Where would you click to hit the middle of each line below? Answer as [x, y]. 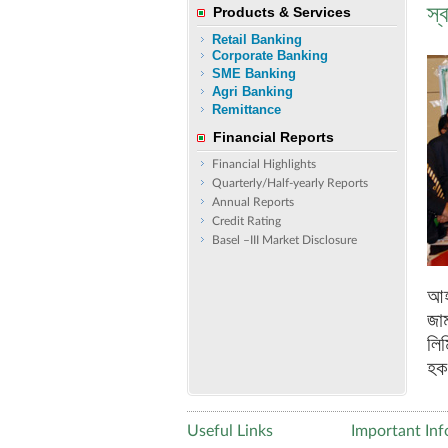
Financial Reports [273, 137]
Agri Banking [252, 91]
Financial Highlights [264, 164]
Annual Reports [253, 202]
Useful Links [230, 431]
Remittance [246, 109]
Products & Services [282, 12]
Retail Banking [257, 39]
